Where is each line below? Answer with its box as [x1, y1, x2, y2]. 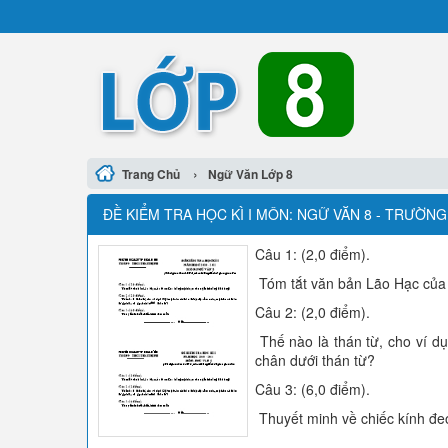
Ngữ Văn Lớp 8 [208, 165, 293, 183]
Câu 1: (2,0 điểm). [255, 244, 370, 264]
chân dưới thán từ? [255, 350, 375, 370]
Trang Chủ [122, 165, 180, 183]
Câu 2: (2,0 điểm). [255, 302, 370, 322]
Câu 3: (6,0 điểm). [255, 379, 370, 399]
